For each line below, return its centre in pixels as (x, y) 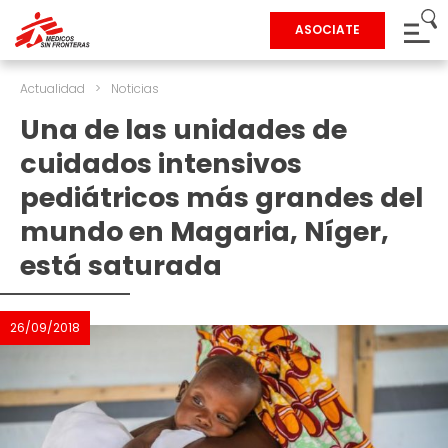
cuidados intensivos (161, 163)
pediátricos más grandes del (221, 197)
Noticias (135, 88)
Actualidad (52, 88)
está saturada (121, 265)
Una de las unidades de (183, 129)
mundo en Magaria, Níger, (204, 231)
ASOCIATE (327, 29)
